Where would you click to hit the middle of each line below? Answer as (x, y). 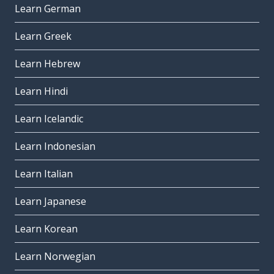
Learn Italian (44, 174)
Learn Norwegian (55, 257)
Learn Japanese (50, 202)
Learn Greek (43, 36)
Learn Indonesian (55, 146)
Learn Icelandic (49, 119)
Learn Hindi (41, 91)
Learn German (48, 9)
